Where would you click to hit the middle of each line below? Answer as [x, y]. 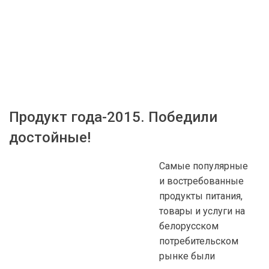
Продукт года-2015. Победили [113, 117]
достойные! [50, 138]
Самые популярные [204, 166]
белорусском [189, 226]
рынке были [187, 256]
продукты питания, [201, 196]
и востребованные [201, 181]
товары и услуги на [202, 211]
